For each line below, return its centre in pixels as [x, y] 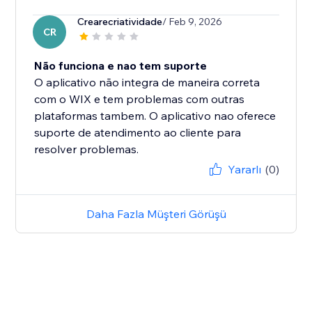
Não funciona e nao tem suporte [121, 66]
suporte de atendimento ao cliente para [138, 133]
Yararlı [244, 170]
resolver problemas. [87, 149]
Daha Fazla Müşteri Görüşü [156, 214]
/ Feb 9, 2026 [193, 22]
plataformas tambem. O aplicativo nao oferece [155, 116]
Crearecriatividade [120, 22]
